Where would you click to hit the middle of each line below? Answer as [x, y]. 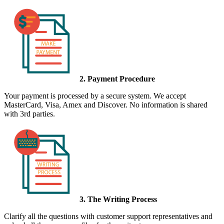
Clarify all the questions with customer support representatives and [108, 216]
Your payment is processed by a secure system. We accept [95, 95]
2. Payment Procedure [117, 78]
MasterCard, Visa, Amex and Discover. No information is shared [106, 104]
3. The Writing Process [118, 199]
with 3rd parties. [29, 113]
